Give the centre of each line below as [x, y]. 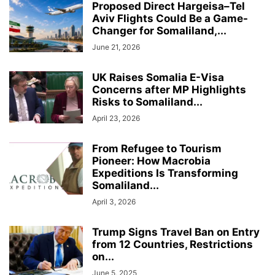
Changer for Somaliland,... [159, 31]
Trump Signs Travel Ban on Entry [176, 232]
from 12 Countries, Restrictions [172, 244]
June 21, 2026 [116, 47]
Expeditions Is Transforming [165, 173]
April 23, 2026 [116, 118]
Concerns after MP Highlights [169, 90]
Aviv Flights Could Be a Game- [170, 18]
